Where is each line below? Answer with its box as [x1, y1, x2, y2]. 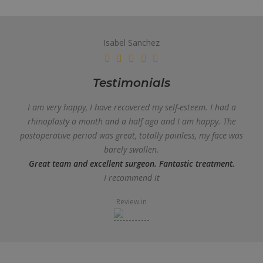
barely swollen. [104, 144, 159, 155]
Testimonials [93, 76, 170, 90]
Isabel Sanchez [103, 37, 160, 48]
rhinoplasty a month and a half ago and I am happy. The [27, 116, 236, 127]
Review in [116, 197, 147, 207]
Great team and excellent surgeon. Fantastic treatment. [28, 158, 235, 169]
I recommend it [103, 172, 160, 183]
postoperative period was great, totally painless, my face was [20, 130, 243, 141]
